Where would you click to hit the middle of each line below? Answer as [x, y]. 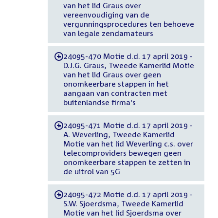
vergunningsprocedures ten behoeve [128, 24]
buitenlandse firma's [99, 102]
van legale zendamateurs [108, 33]
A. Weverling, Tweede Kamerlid [119, 134]
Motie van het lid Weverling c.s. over [128, 143]
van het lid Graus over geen [112, 74]
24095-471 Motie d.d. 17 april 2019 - [128, 125]
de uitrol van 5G [91, 171]
